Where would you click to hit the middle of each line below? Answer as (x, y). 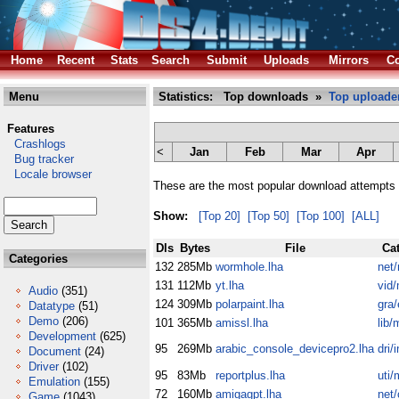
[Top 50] (269, 216)
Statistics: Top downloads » (242, 97)
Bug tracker (39, 159)
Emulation (54, 382)
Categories (37, 259)
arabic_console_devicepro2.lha (295, 349)
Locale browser (48, 174)
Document (55, 351)
